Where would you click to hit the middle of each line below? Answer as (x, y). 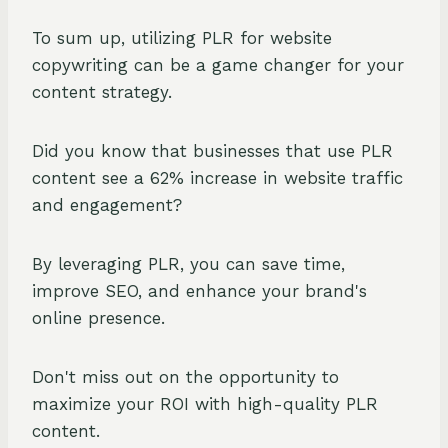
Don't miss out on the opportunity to (185, 377)
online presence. (98, 318)
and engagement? (107, 205)
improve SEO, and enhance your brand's (199, 291)
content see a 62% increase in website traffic (217, 178)
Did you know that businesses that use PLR (212, 151)
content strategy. (102, 92)
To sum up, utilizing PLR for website (182, 38)
